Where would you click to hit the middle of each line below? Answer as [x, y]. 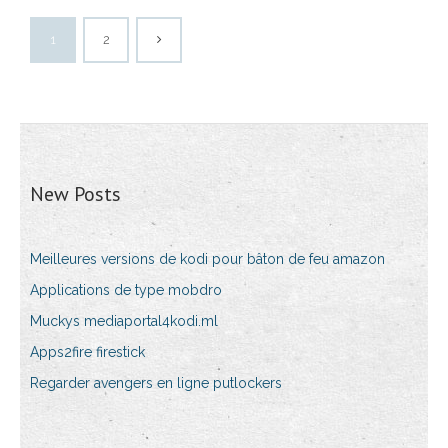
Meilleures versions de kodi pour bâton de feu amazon [207, 259]
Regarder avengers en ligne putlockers [156, 383]
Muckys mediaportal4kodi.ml [124, 321]
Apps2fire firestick [87, 352]
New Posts [75, 194]
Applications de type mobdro [126, 290]
